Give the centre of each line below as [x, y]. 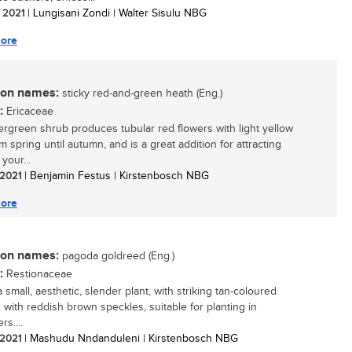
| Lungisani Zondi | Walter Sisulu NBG [115, 13]
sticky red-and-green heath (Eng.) [141, 93]
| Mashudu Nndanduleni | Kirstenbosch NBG [130, 339]
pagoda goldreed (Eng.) [117, 256]
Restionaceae [38, 274]
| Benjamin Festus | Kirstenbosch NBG [115, 176]
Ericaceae [28, 112]
